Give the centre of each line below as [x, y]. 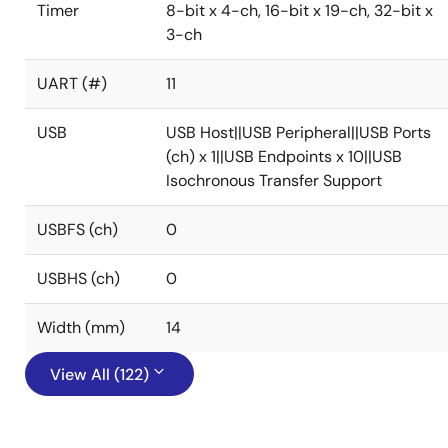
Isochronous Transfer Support [274, 180]
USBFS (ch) [77, 229]
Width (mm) [81, 327]
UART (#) [72, 83]
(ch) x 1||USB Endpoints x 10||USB [284, 156]
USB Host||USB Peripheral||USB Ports [298, 132]
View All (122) [99, 374]
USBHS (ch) [78, 278]
